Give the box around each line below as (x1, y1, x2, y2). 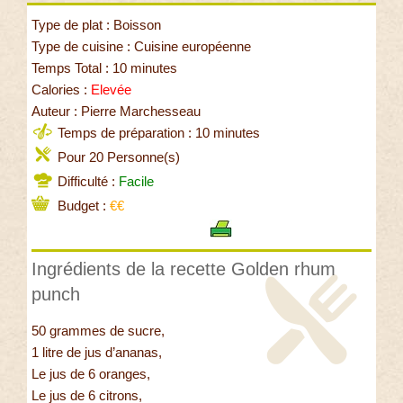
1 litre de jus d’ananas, (31, 344, 162, 360)
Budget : (54, 197, 110, 213)
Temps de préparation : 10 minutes (54, 124, 260, 140)
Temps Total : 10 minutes (31, 59, 177, 76)
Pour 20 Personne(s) (54, 148, 180, 165)
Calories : (31, 81, 91, 97)
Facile (119, 173, 154, 189)
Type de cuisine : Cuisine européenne (31, 38, 251, 54)
